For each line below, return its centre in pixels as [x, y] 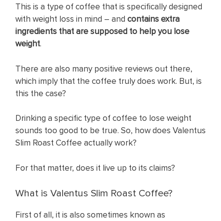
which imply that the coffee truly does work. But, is [109, 81]
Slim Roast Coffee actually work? [76, 143]
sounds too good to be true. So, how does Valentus [110, 130]
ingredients [36, 31]
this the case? [41, 93]
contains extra [153, 19]
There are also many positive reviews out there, [104, 68]
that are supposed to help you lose [124, 31]
